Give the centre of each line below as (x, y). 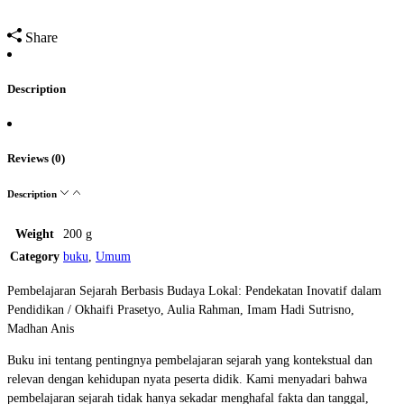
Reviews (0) (36, 159)
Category (35, 256)
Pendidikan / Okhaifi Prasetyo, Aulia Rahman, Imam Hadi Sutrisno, (181, 309)
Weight (35, 234)
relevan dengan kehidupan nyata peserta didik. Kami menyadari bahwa (187, 379)
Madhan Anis (41, 328)
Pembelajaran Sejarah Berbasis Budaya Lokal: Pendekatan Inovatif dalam (194, 290)
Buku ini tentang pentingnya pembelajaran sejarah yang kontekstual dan (190, 360)
